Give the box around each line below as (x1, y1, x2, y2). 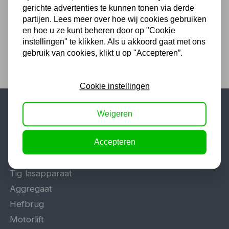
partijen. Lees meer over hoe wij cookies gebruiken (22, 15, 207, 24)
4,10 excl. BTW (78, 5, 131, 14)
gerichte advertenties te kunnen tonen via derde (22, 4, 194, 13)
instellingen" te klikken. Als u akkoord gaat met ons (22, 37, 205, 47)
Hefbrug (10, 199, 44, 210)
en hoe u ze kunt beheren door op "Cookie (22, 26, 175, 35)
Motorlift (10, 214, 44, 225)
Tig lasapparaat (10, 168, 73, 179)
